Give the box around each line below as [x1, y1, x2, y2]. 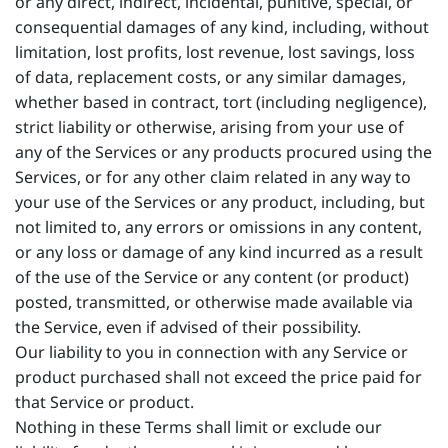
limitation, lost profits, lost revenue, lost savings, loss [15, 41, 415, 63]
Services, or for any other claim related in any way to [15, 166, 411, 188]
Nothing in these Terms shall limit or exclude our [15, 416, 382, 438]
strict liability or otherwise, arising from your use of [15, 116, 404, 138]
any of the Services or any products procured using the [15, 141, 432, 163]
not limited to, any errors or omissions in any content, [15, 216, 422, 238]
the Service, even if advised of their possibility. [15, 316, 369, 338]
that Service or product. [15, 391, 194, 413]
